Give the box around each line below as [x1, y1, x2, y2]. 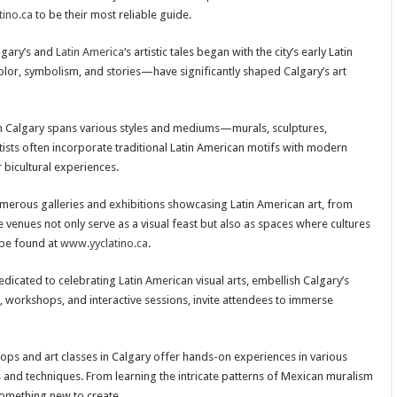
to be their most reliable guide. [32, 7, 191, 21]
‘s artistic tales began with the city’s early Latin [123, 44, 353, 58]
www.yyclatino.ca [59, 236, 148, 250]
